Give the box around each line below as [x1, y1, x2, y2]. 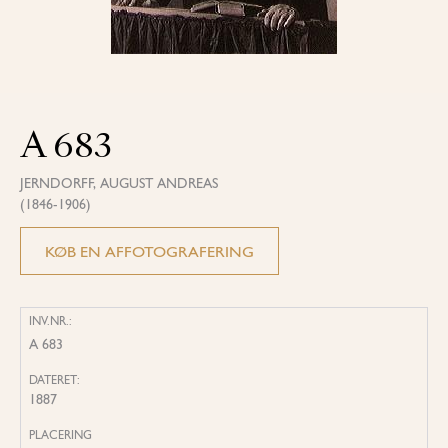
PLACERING [29, 428, 92, 442]
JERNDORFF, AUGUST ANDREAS [20, 175, 218, 191]
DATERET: [29, 373, 80, 387]
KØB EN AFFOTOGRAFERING [45, 242, 254, 261]
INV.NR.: [29, 314, 72, 328]
